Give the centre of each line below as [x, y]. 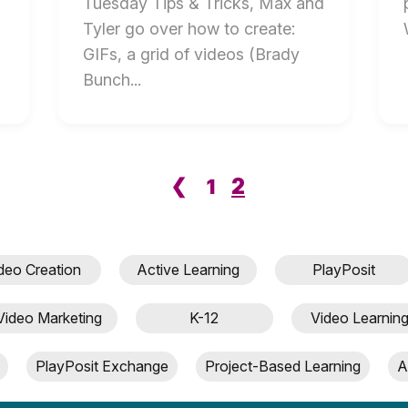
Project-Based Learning [283, 367]
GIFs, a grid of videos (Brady [192, 54]
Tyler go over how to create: [189, 28]
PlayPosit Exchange [102, 367]
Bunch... [112, 79]
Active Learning [188, 270]
